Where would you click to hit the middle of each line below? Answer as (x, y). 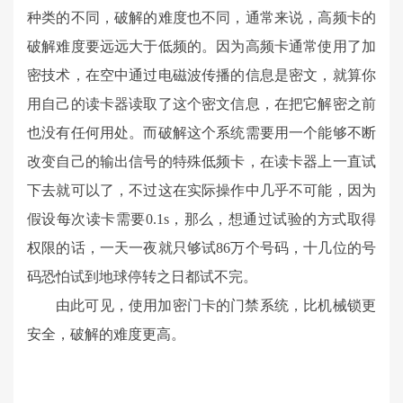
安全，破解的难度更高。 (106, 335)
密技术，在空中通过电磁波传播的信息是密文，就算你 (201, 76)
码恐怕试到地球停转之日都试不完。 (142, 277)
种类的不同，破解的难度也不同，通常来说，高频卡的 (201, 18)
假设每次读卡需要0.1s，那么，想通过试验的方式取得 (201, 219)
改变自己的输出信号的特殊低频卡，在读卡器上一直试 (201, 162)
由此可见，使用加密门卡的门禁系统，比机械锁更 (216, 306)
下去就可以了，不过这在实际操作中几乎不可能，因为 (201, 191)
